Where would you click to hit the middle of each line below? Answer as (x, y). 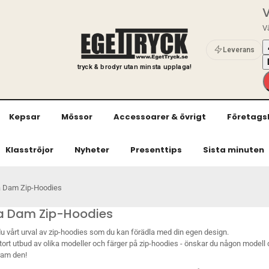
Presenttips (156, 150)
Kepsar (25, 117)
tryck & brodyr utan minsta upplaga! (134, 67)
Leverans (239, 50)
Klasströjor (29, 150)
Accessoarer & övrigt (160, 117)
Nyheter (92, 150)
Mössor (77, 117)
